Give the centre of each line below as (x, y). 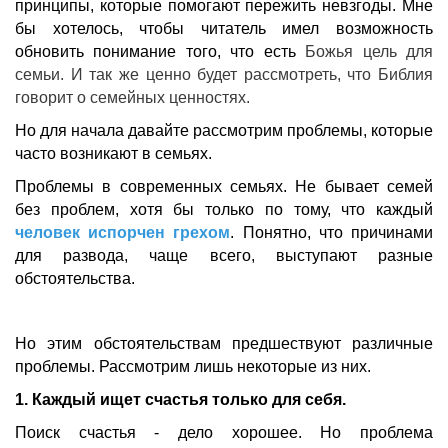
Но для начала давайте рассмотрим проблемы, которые (224, 131)
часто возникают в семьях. (113, 154)
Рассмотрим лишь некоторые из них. (235, 367)
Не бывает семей (364, 187)
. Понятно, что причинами (332, 233)
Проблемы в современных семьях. (155, 187)
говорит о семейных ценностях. (132, 98)
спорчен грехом (164, 233)
